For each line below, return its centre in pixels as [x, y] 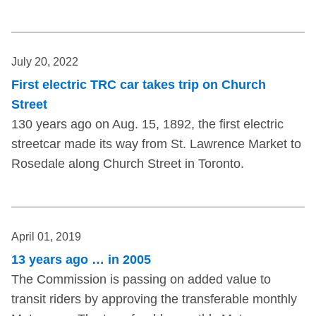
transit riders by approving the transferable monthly [154, 299]
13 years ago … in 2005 [81, 260]
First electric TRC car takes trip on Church [139, 85]
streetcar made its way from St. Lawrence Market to [156, 144]
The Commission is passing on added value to [141, 280]
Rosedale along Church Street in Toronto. [128, 164]
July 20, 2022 [45, 62]
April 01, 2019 [46, 237]
